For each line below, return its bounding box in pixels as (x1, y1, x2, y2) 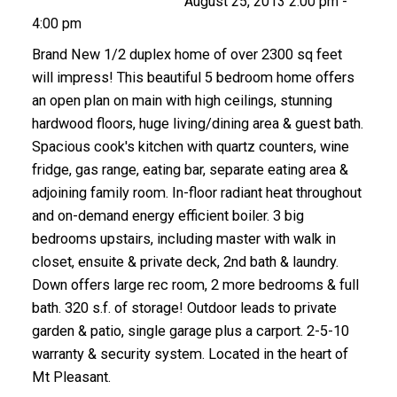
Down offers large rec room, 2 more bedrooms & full (31, 276, 359, 293)
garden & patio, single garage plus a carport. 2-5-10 (31, 322, 349, 339)
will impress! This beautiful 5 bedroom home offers (31, 68, 354, 86)
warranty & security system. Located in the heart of (31, 345, 348, 362)
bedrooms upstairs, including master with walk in (31, 230, 336, 247)
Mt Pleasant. (31, 368, 111, 385)
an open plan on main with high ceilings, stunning (31, 91, 332, 109)
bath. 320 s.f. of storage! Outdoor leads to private (31, 299, 337, 316)
